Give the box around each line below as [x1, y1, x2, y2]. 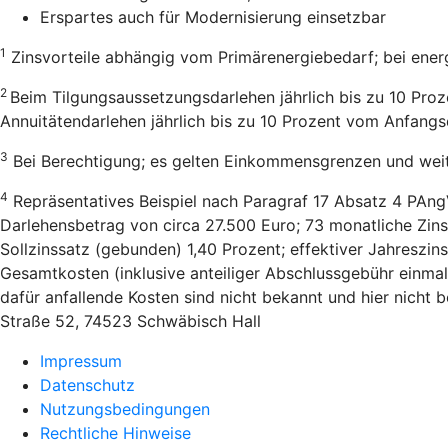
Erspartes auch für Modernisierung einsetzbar [40, 7, 386, 28]
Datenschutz [40, 375, 135, 396]
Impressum [40, 351, 122, 372]
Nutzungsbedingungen [40, 399, 210, 420]
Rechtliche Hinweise [40, 423, 191, 444]
